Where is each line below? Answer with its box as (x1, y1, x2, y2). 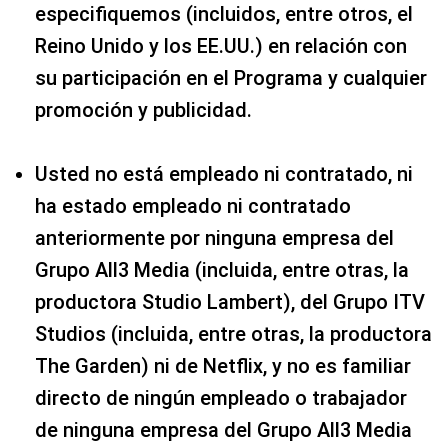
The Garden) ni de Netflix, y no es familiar (35, 353, 411, 378)
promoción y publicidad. (35, 97, 252, 122)
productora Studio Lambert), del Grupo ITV (35, 289, 425, 314)
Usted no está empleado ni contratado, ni (35, 161, 413, 186)
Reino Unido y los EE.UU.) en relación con (35, 33, 407, 58)
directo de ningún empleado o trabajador (35, 385, 407, 410)
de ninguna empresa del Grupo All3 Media (35, 417, 412, 442)
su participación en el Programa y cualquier (35, 65, 427, 90)
